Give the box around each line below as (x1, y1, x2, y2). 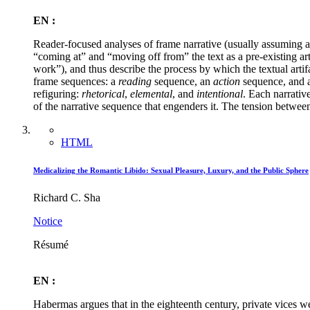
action (213, 75, 240, 88)
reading (118, 75, 152, 88)
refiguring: (33, 88, 82, 100)
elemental (130, 88, 172, 100)
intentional (197, 88, 243, 100)
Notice (33, 215, 62, 228)
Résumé (33, 239, 69, 251)
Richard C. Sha (33, 192, 100, 204)
